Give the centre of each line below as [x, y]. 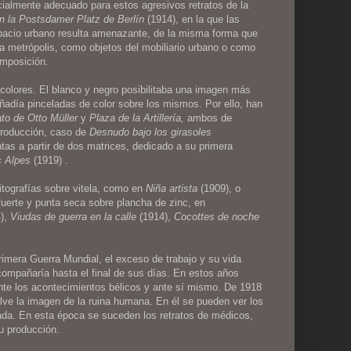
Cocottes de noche [217, 216]
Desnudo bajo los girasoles [151, 132]
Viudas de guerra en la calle [74, 216]
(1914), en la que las [192, 19]
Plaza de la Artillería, [139, 118]
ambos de [210, 118]
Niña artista [172, 188]
